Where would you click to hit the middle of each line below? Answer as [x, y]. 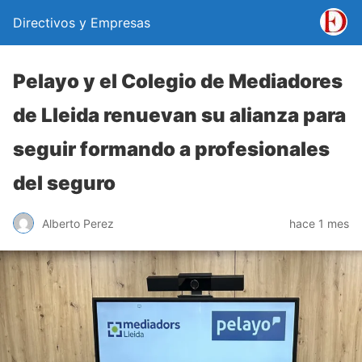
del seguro [64, 183]
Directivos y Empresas [82, 23]
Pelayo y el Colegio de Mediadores [178, 81]
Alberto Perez [78, 223]
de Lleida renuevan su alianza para [179, 115]
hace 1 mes [319, 223]
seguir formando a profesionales [171, 149]
